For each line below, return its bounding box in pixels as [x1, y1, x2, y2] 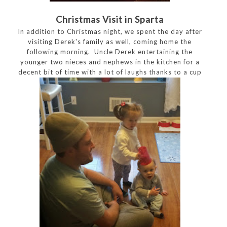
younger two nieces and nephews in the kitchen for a [20, 57, 200, 66]
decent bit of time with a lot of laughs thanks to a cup [18, 67, 202, 76]
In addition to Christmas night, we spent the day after [17, 27, 202, 35]
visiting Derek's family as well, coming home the [28, 37, 192, 46]
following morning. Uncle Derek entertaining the [27, 47, 193, 56]
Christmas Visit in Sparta [56, 13, 164, 25]
